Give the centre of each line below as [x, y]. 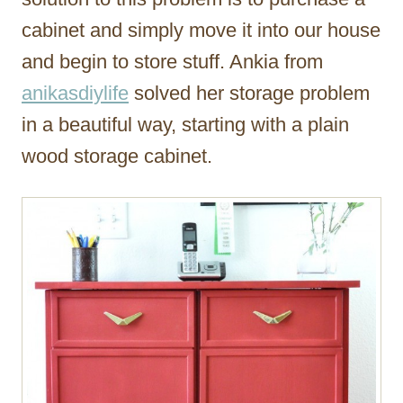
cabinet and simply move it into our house [201, 30]
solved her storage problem [249, 93]
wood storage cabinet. [117, 156]
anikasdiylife [75, 93]
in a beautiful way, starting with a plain [185, 124]
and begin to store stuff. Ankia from [172, 61]
